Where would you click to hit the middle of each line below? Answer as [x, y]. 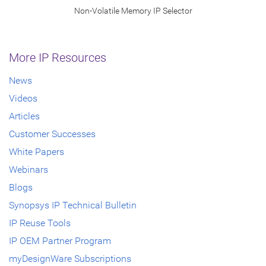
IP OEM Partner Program [60, 241]
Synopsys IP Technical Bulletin [73, 205]
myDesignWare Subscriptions [70, 259]
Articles [24, 116]
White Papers [37, 152]
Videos [23, 99]
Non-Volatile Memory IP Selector [133, 11]
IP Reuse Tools [40, 223]
